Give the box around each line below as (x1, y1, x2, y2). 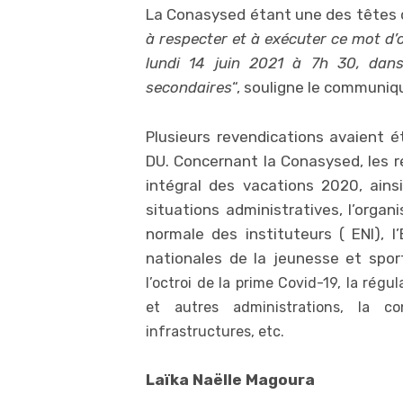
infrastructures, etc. (146, 322, 284, 340)
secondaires (146, 78, 232, 97)
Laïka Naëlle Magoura (146, 370, 315, 389)
